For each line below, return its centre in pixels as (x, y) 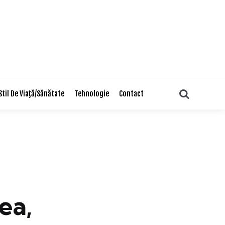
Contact (131, 94)
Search (203, 93)
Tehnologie (91, 94)
